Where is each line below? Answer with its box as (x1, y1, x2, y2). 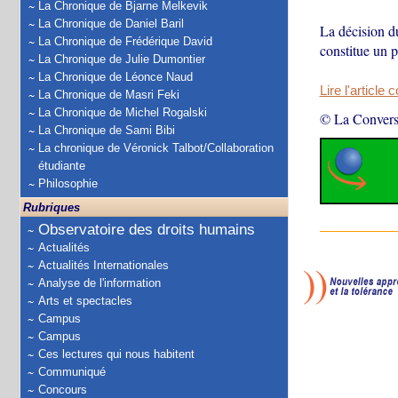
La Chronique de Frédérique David (38, 35, 212, 48)
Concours (38, 383, 87, 396)
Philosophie (38, 177, 98, 190)
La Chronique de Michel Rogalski (38, 106, 207, 119)
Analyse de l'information (38, 276, 161, 290)
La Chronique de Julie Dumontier (38, 52, 205, 66)
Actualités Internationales (38, 259, 169, 272)
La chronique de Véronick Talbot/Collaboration (38, 141, 274, 155)
